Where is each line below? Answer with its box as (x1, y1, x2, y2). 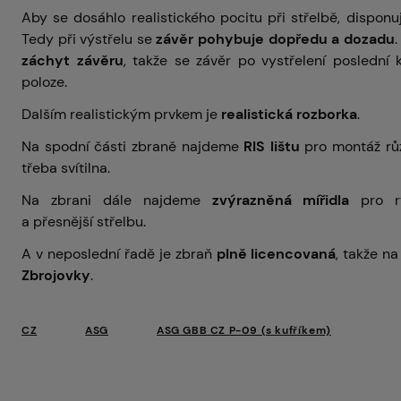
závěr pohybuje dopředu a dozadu (156, 29, 395, 48)
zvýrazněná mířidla (211, 190, 362, 209)
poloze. (21, 72, 67, 91)
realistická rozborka (221, 104, 357, 124)
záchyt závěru (21, 50, 124, 70)
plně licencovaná (216, 243, 337, 263)
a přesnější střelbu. (21, 211, 146, 231)
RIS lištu (243, 136, 300, 156)
